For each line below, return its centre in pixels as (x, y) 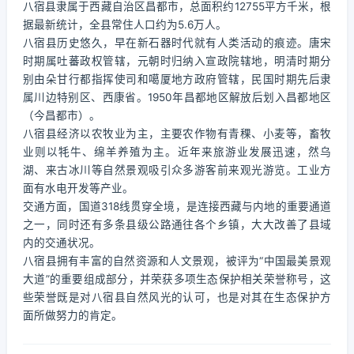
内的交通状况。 (62, 243)
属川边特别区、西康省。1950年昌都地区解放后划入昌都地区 (177, 97)
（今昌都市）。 (62, 115)
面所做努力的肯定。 (73, 315)
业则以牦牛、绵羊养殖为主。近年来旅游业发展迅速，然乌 (177, 152)
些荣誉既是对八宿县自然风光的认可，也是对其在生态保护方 (177, 297)
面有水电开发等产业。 (78, 188)
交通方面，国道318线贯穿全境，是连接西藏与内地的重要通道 (177, 206)
